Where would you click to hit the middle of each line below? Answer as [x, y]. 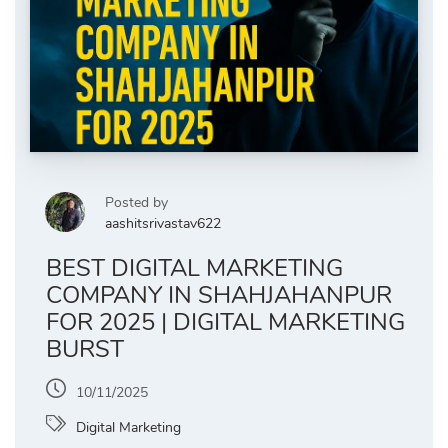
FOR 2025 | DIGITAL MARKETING [225, 322]
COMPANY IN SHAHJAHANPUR [219, 295]
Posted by [136, 203]
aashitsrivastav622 [163, 224]
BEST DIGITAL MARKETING [194, 268]
